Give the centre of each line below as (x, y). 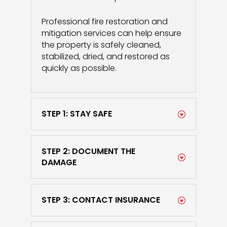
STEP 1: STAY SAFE (77, 114)
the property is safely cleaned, (101, 45)
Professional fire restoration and (104, 22)
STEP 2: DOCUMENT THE (88, 151)
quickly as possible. (79, 68)
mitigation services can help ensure (111, 33)
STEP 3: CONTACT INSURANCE (101, 200)
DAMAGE (59, 162)
